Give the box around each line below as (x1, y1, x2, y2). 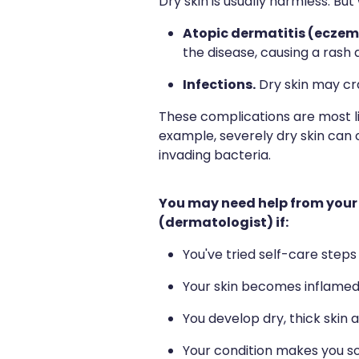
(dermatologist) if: (159, 212, 288, 235)
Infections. (183, 74, 256, 97)
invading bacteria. (159, 145, 271, 167)
